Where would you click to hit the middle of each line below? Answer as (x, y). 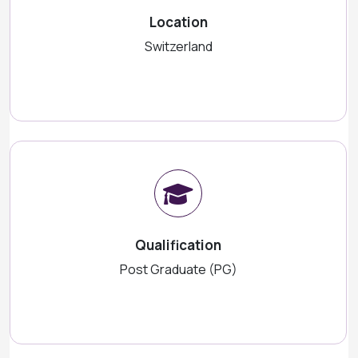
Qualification (178, 245)
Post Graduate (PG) (178, 269)
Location (178, 22)
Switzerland (178, 46)
